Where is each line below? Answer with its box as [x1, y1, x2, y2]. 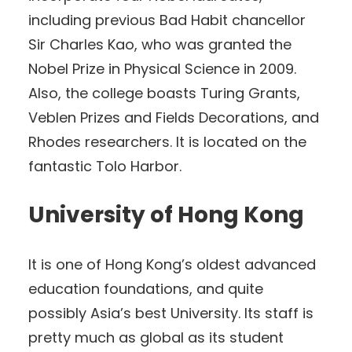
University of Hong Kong [28, 199, 304, 230]
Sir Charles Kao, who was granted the [28, 34, 291, 54]
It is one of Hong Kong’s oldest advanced [28, 254, 316, 274]
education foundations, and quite [28, 278, 263, 299]
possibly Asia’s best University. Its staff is [28, 302, 313, 323]
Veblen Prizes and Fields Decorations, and [28, 107, 319, 127]
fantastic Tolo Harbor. [28, 156, 181, 176]
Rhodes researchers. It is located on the [28, 131, 306, 152]
